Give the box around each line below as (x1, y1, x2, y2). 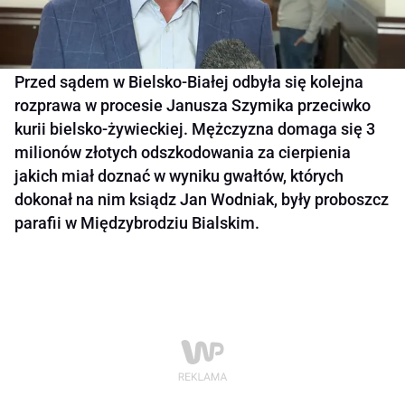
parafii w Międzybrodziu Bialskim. (14, 213, 259, 233)
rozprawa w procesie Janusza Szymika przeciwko (14, 96, 371, 116)
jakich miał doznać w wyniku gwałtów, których (14, 166, 344, 186)
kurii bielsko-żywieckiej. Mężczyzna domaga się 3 (14, 119, 375, 139)
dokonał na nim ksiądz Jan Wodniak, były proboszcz (14, 190, 389, 210)
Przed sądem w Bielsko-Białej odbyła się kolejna (14, 72, 363, 92)
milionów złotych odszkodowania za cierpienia (14, 143, 351, 163)
